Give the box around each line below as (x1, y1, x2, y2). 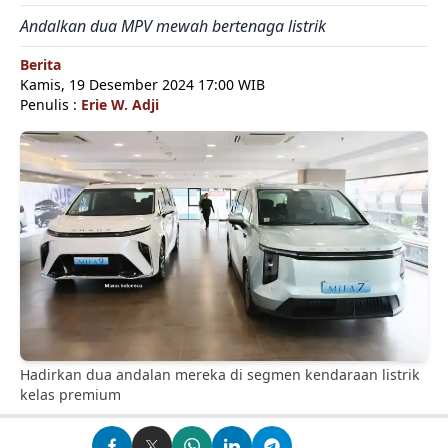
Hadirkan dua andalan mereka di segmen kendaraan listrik (20, 365, 420, 385)
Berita (20, 55, 61, 74)
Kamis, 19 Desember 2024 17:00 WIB (20, 75, 265, 94)
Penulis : (20, 95, 81, 114)
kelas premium (20, 385, 121, 405)
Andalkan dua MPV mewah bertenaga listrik (20, 15, 326, 37)
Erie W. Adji (81, 95, 159, 114)
